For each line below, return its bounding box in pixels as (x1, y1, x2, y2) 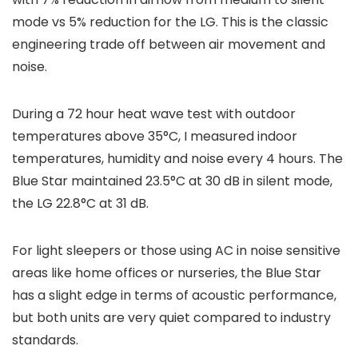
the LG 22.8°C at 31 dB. (12, 194, 149, 213)
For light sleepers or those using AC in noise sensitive (12, 241, 340, 261)
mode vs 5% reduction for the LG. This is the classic (12, 13, 328, 32)
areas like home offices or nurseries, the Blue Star (12, 264, 321, 283)
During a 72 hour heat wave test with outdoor (12, 105, 296, 124)
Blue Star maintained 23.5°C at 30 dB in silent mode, (12, 172, 332, 191)
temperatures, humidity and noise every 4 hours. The (12, 149, 343, 169)
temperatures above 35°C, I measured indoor (12, 127, 297, 146)
